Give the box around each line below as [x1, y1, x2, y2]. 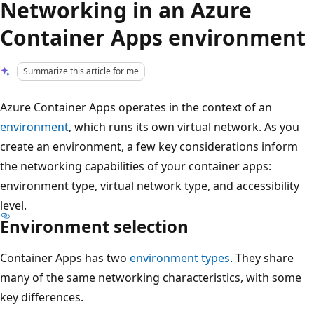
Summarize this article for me [23, 65, 139, 77]
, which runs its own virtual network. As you [69, 118, 299, 135]
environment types [130, 250, 230, 266]
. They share [230, 250, 294, 266]
